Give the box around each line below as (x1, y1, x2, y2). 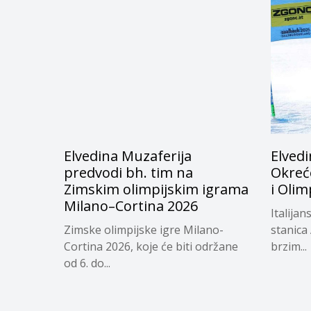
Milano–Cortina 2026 (64, 196, 198, 216)
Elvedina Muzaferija (64, 146, 192, 166)
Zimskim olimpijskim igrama (64, 180, 249, 199)
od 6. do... (64, 255, 110, 271)
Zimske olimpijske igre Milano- (64, 222, 224, 238)
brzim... (270, 239, 307, 255)
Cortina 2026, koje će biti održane (64, 239, 238, 255)
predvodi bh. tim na (64, 163, 193, 183)
